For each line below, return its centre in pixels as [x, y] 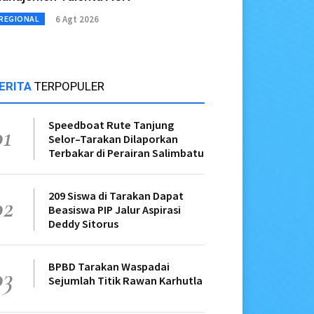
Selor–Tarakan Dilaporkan [113, 139]
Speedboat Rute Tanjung [111, 125]
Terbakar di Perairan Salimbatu [126, 153]
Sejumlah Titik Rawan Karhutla [125, 281]
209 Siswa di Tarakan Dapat [116, 196]
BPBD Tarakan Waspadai [109, 267]
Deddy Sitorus [83, 224]
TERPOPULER [69, 87]
